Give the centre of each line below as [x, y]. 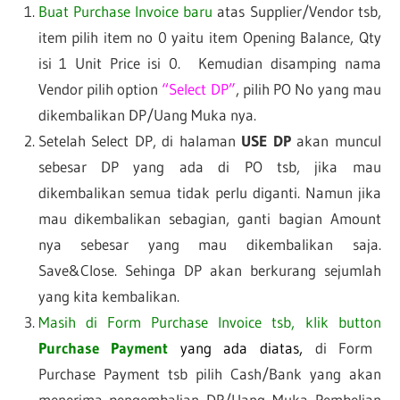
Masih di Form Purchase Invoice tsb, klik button [209, 321]
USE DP [269, 140]
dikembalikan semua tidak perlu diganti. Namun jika [209, 192]
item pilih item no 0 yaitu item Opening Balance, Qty [209, 37]
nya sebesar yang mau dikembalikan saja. [209, 244]
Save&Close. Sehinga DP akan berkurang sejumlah [209, 270]
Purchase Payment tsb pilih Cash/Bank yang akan [209, 373]
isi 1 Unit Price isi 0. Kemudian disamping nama [209, 62]
